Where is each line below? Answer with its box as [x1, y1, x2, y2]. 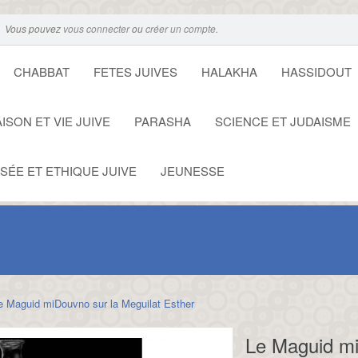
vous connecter [63, 22, 129, 35]
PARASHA [134, 113, 191, 129]
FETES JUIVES [93, 63, 177, 80]
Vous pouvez [5, 22, 63, 35]
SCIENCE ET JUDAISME [215, 113, 351, 129]
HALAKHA [201, 63, 257, 80]
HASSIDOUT [281, 63, 352, 80]
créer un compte [145, 22, 216, 35]
